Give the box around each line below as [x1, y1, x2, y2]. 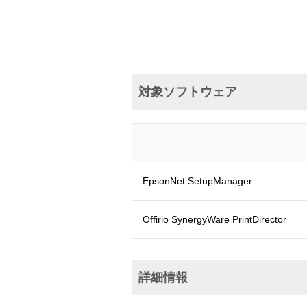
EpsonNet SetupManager [143, 175, 252, 186]
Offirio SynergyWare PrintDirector [143, 214, 286, 225]
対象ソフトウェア [138, 85, 237, 99]
